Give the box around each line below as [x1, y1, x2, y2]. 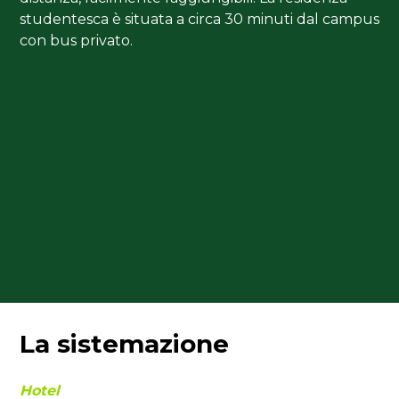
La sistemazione [20, 328, 229, 359]
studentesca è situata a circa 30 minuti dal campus [20, 11, 379, 28]
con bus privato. [20, 32, 133, 50]
